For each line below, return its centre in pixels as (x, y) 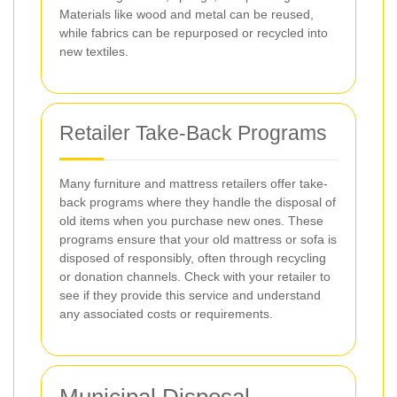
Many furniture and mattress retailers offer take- (194, 183)
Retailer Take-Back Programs (193, 133)
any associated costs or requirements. (166, 314)
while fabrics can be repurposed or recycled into (194, 33)
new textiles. (94, 51)
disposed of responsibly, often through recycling (193, 258)
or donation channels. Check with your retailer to (195, 276)
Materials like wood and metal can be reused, (187, 14)
